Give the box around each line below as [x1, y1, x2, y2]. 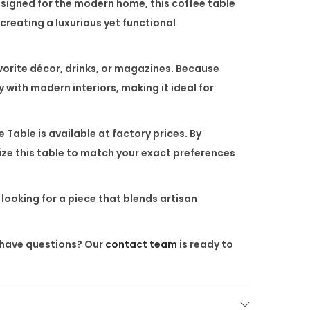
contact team [105, 237, 177, 251]
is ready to [177, 237, 233, 251]
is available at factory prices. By [36, 126, 201, 140]
